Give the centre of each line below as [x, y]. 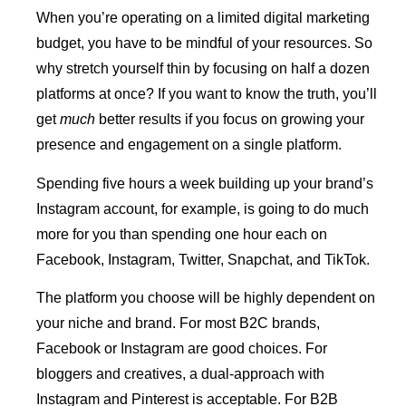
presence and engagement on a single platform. [189, 145]
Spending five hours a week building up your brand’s [205, 183]
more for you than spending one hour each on [182, 234]
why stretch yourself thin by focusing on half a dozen [203, 69]
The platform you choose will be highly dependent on [206, 298]
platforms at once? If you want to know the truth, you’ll [207, 94]
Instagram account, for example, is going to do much [203, 208]
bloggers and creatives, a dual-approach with [180, 374]
